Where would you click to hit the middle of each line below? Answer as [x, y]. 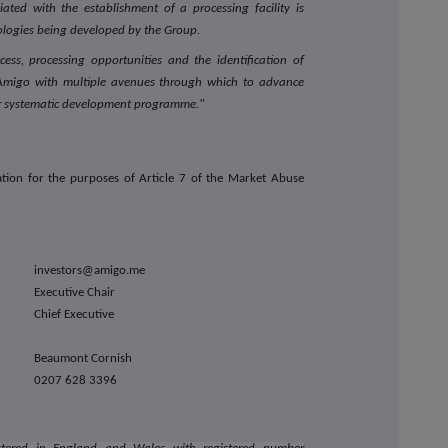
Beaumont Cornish [83, 359]
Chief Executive [74, 315]
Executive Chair [75, 293]
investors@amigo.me [90, 271]
